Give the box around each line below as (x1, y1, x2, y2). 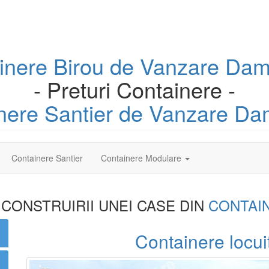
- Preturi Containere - (34, 74, 235, 104)
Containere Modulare (101, 152, 184, 164)
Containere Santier (11, 152, 83, 164)
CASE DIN (137, 195, 208, 216)
